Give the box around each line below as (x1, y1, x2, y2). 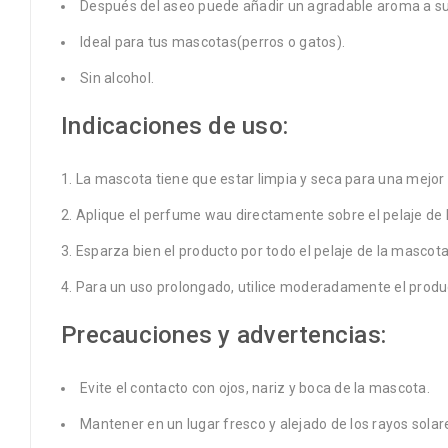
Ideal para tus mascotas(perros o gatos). (80, 33, 345, 50)
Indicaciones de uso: (61, 111, 288, 140)
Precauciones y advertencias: (61, 320, 386, 349)
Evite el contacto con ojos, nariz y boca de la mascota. (80, 379, 430, 396)
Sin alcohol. (80, 69, 154, 86)
